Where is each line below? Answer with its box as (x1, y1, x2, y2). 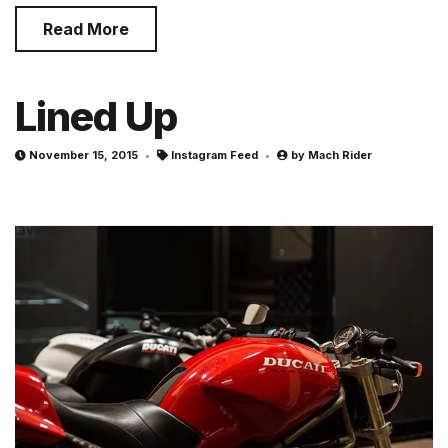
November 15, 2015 (29, 147, 138, 162)
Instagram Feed (171, 147, 258, 162)
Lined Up (15, 91, 177, 141)
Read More (43, 18, 129, 39)
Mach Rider (308, 147, 372, 162)
